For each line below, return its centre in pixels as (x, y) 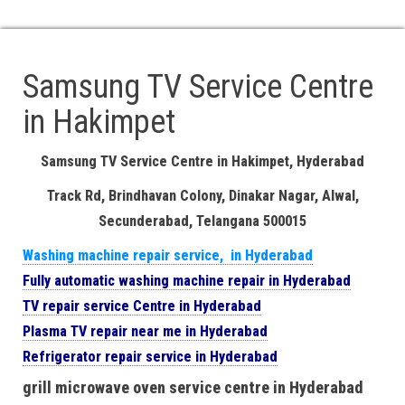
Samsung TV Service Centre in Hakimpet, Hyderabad (202, 161)
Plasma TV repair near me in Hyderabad (145, 331)
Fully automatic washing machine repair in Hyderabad (187, 281)
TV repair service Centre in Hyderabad (142, 306)
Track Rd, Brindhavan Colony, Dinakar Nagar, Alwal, (202, 196)
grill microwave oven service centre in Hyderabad (193, 387)
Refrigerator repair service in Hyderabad (150, 357)
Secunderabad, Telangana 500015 (202, 221)
